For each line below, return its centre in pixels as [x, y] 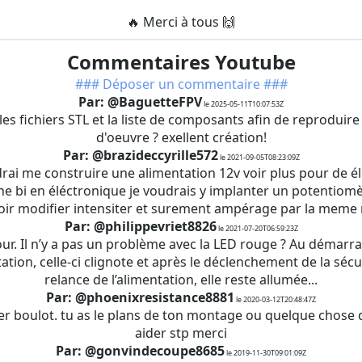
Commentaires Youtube [181, 62]
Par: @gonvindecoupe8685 [140, 351]
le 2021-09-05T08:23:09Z [259, 157]
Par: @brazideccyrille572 [140, 155]
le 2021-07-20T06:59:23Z [257, 228]
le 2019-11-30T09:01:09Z [265, 353]
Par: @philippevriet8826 [140, 226]
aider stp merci [181, 333]
